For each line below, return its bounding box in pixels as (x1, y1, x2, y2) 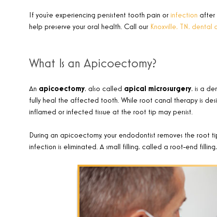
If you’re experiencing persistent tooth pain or (29, 12, 170, 19)
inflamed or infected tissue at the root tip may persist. (29, 108, 193, 116)
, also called (85, 85, 124, 93)
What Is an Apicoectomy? (29, 57, 156, 70)
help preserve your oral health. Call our (29, 23, 150, 31)
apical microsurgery (124, 85, 191, 93)
